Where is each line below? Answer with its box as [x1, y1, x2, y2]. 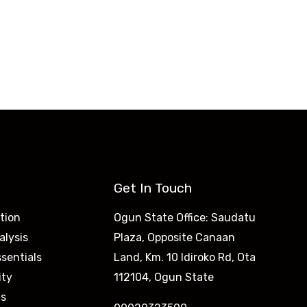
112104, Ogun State [114, 270, 214, 284]
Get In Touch [114, 180, 192, 196]
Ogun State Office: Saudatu [114, 210, 256, 224]
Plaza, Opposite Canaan [114, 230, 235, 244]
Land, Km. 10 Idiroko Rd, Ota [114, 250, 256, 264]
